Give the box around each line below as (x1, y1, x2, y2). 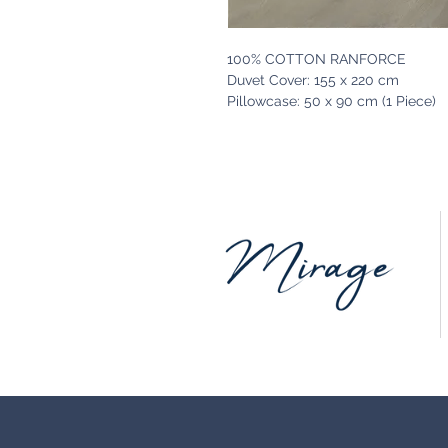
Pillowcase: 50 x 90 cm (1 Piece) (227, 93, 436, 110)
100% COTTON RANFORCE (227, 51, 406, 68)
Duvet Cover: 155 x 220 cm (227, 72, 399, 89)
